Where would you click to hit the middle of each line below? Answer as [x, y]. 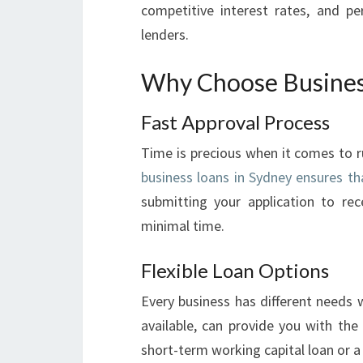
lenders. [165, 34]
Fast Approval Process [235, 122]
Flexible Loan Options [235, 270]
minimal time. [183, 226]
